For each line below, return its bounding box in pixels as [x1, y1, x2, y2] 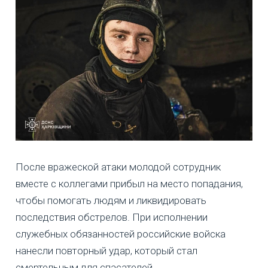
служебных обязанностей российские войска [16, 228, 226, 240]
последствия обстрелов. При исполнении [16, 211, 208, 224]
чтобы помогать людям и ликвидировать [16, 194, 206, 207]
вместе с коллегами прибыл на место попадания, [16, 178, 243, 190]
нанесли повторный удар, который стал [16, 245, 197, 257]
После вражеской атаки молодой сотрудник [16, 161, 221, 173]
